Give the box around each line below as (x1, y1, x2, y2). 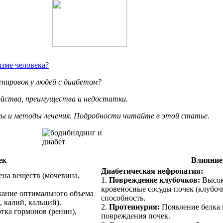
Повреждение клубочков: (109, 175, 200, 184)
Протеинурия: (109, 202, 160, 211)
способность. (101, 193, 145, 202)
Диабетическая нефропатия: (101, 166, 203, 175)
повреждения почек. (101, 211, 170, 220)
